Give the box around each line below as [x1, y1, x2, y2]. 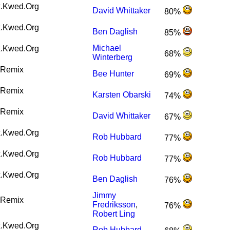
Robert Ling [92, 209, 136, 219]
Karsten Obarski [92, 90, 151, 100]
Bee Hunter [92, 69, 135, 79]
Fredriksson [92, 200, 136, 209]
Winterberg [92, 53, 133, 62]
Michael [92, 44, 122, 53]
